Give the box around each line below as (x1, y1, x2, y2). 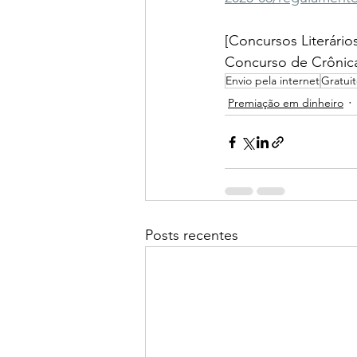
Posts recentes (145, 226, 238, 245)
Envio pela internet (226, 73, 320, 88)
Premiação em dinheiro (228, 95, 343, 110)
